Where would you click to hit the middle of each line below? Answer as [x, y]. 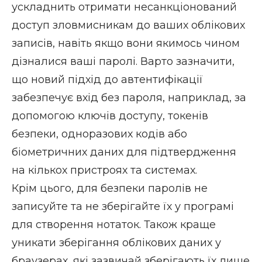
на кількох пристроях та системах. [104, 170]
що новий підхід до [66, 79]
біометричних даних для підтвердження [124, 152]
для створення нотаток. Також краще [114, 224]
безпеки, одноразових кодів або [99, 134]
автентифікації [162, 79]
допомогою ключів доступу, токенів [110, 116]
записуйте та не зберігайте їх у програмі [123, 206]
